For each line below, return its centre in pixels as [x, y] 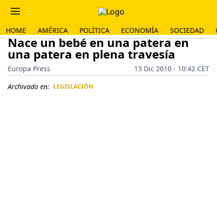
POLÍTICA [94, 30]
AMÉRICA [53, 30]
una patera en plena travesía [92, 54]
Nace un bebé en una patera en [98, 42]
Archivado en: [29, 86]
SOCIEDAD [187, 30]
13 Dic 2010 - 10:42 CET [172, 69]
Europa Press [29, 69]
